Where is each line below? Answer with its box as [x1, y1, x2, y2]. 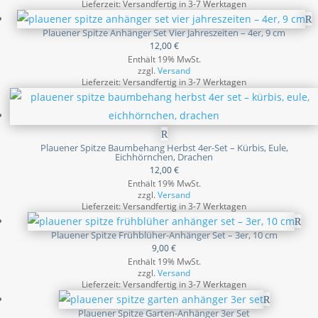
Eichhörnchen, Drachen [115, 150, 213, 163]
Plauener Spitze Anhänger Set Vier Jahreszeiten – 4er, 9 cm [43, 26, 285, 39]
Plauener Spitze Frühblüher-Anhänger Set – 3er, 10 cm [50, 229, 278, 241]
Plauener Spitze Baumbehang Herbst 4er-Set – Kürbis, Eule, [40, 141, 288, 154]
